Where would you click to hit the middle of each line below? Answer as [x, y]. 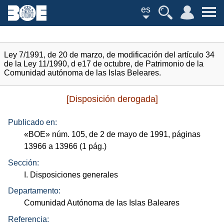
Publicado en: [32, 122]
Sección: [23, 162]
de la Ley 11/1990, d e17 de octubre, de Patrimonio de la [104, 64]
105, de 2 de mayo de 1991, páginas [135, 134]
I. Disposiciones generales [71, 174]
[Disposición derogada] [112, 99]
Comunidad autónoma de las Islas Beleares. [82, 73]
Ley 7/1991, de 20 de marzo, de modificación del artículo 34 [109, 55]
